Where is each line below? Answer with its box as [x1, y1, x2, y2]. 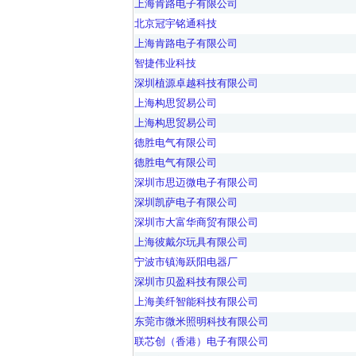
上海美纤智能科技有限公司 [134, 296, 258, 308]
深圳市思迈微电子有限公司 [134, 176, 258, 188]
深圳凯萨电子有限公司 [134, 196, 238, 208]
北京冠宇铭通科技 [134, 17, 217, 29]
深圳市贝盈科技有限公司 [134, 276, 248, 288]
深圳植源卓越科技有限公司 [134, 77, 258, 89]
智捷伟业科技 [134, 57, 196, 69]
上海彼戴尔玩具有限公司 [134, 236, 248, 248]
